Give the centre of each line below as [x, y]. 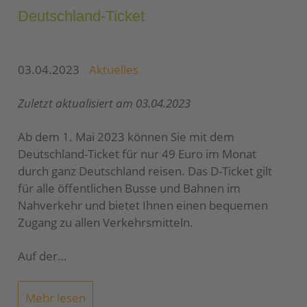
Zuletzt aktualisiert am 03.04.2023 [104, 103]
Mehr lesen [56, 297]
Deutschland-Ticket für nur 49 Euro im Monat [137, 154]
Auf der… [42, 256]
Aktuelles [114, 70]
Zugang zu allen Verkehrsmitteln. [107, 223]
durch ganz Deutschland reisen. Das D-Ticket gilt [145, 171]
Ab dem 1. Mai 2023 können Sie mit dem [126, 137]
